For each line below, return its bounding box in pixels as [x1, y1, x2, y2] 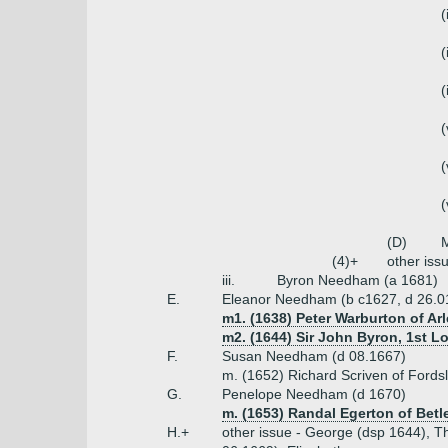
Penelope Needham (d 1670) [222, 386, 406, 402]
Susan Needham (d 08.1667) [222, 348, 406, 364]
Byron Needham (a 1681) [277, 272, 438, 288]
